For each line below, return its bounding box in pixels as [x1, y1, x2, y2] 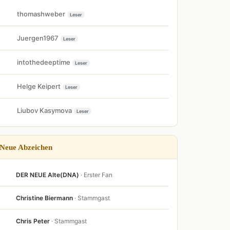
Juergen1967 [17, 33, 59, 42]
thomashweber [17, 9, 65, 18]
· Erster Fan [81, 170, 112, 179]
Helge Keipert [17, 82, 61, 90]
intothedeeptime [17, 57, 70, 66]
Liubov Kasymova [17, 106, 72, 114]
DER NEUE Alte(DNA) [16, 170, 79, 179]
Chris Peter [16, 217, 50, 225]
